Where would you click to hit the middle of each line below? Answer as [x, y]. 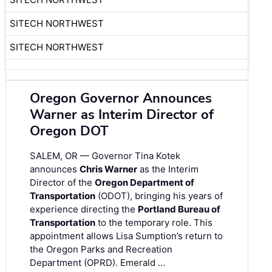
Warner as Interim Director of [122, 115]
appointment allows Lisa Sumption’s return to [126, 236]
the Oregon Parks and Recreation [101, 250]
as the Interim [168, 169]
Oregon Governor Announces [121, 99]
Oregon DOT [69, 131]
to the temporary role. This [154, 223]
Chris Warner [108, 169]
